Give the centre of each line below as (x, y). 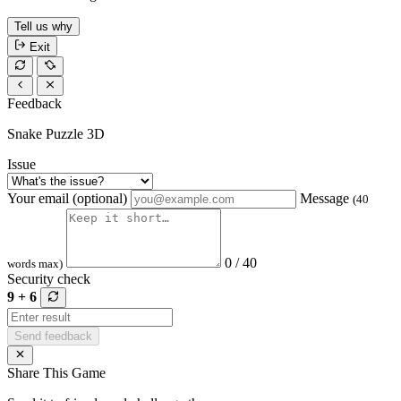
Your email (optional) (67, 199)
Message (326, 199)
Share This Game (56, 372)
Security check (49, 279)
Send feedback (53, 336)
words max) (35, 264)
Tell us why (43, 27)
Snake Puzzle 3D (56, 134)
